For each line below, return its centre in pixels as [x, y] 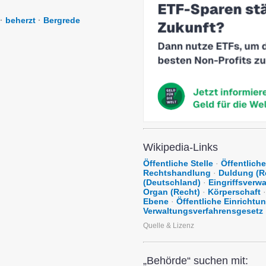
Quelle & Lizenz [169, 226]
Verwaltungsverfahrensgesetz [203, 211]
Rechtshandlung [177, 173]
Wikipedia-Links [180, 148]
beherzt [20, 20]
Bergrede [62, 20]
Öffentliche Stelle [178, 164]
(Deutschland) [172, 183]
